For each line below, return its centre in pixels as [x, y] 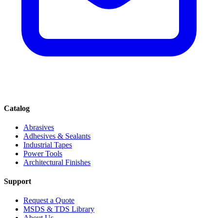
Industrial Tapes [48, 145]
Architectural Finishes [57, 162]
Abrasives [39, 127]
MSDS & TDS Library [59, 209]
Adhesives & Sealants [57, 136]
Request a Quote [49, 200]
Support [18, 182]
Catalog [17, 108]
